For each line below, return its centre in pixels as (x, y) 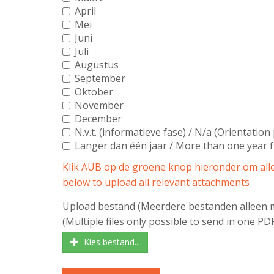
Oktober (94, 91)
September (100, 78)
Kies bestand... (109, 242)
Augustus (97, 65)
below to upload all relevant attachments (156, 182)
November (99, 105)
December (98, 118)
